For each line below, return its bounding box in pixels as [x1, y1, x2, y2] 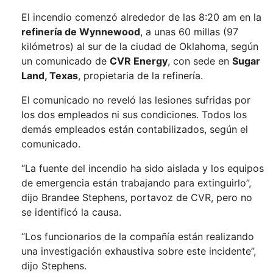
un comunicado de [21, 55, 110, 68]
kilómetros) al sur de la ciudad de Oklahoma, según [21, 40, 258, 53]
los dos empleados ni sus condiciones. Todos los [21, 108, 247, 121]
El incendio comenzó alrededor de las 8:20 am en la [21, 11, 261, 24]
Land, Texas [21, 69, 78, 82]
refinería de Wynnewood [21, 26, 140, 38]
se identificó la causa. [21, 206, 121, 219]
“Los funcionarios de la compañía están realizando [21, 230, 254, 243]
